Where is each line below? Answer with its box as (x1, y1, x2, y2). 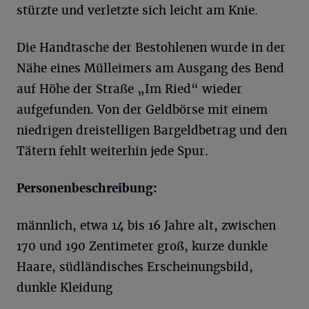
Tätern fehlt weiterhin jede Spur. (17, 143, 208, 159)
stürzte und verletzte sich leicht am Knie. (17, 3, 258, 18)
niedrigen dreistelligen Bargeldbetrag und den (17, 123, 287, 138)
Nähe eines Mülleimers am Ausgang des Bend (17, 61, 284, 76)
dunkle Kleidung (17, 280, 112, 295)
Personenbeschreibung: (17, 181, 157, 196)
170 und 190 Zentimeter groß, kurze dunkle (17, 239, 268, 254)
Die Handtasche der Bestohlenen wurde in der (17, 40, 286, 55)
